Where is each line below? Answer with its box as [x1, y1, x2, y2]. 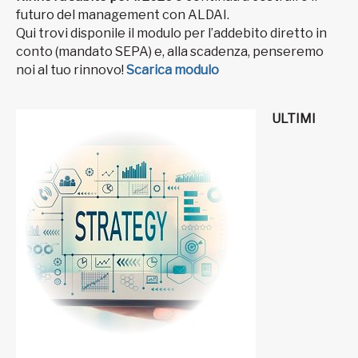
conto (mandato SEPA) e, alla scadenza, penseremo [16, 43, 324, 59]
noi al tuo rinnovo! [16, 62, 126, 78]
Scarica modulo [126, 62, 219, 78]
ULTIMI [272, 110, 316, 126]
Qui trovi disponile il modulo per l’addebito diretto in [16, 25, 327, 41]
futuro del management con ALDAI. [16, 6, 232, 22]
